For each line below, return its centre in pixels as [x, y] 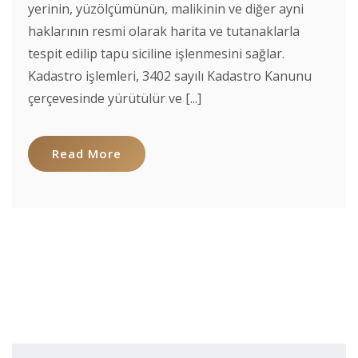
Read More [87, 153]
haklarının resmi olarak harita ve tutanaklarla [164, 31]
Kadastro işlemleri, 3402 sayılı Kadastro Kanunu [170, 76]
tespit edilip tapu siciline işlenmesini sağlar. [156, 54]
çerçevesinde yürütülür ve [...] [115, 98]
